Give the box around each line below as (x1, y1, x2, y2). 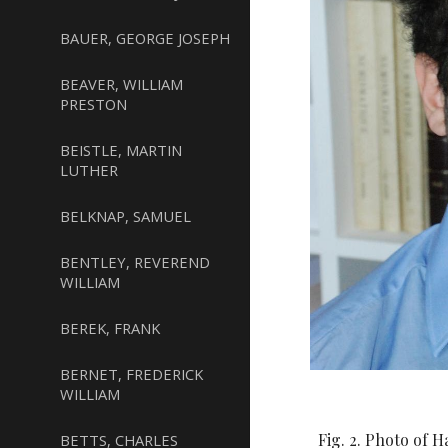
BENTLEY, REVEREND (60, 252, 210, 272)
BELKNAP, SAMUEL (60, 206, 191, 226)
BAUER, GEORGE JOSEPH (60, 28, 230, 48)
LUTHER (60, 160, 118, 180)
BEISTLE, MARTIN (60, 140, 182, 160)
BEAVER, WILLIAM (60, 74, 183, 94)
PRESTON (60, 94, 127, 114)
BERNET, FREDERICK (60, 364, 203, 384)
